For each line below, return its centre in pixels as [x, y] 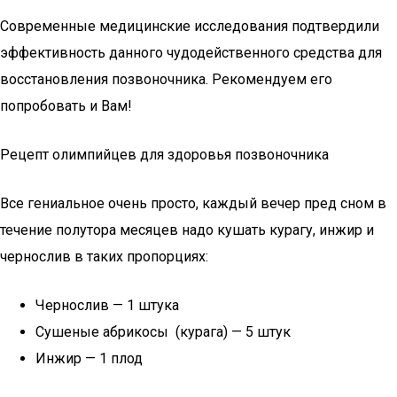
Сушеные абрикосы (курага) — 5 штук [163, 332]
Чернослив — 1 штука [107, 305]
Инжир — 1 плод [89, 358]
